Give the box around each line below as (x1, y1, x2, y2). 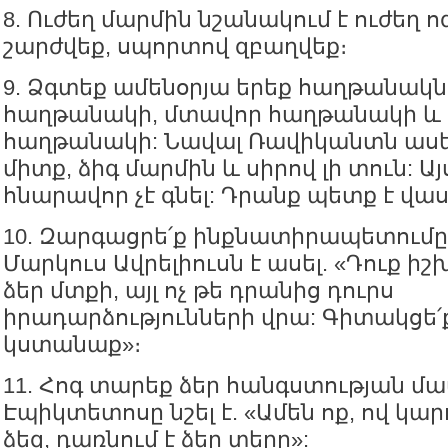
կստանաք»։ (3, 332, 141, 357)
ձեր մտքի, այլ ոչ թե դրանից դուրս (3, 278, 394, 303)
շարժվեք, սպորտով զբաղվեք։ (3, 34, 347, 59)
